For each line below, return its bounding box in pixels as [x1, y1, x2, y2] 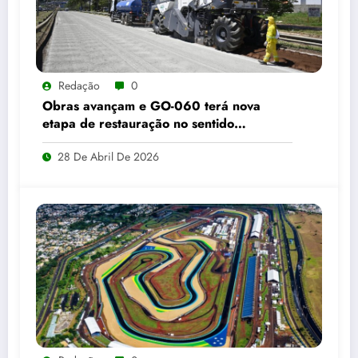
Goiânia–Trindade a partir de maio [42, 132, 251, 151]
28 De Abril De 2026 [58, 149, 159, 165]
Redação [58, 78, 100, 94]
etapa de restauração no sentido [42, 114, 234, 133]
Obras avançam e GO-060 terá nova [42, 97, 261, 116]
